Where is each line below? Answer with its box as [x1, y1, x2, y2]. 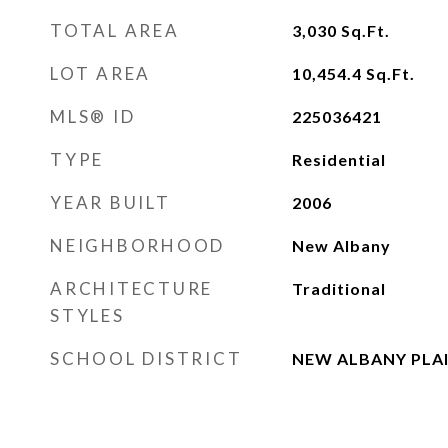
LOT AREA [50, 63, 151, 84]
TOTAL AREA [50, 20, 180, 41]
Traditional [291, 279, 386, 298]
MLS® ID [50, 106, 136, 127]
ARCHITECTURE [50, 278, 213, 299]
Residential [291, 150, 386, 169]
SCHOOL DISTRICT [50, 348, 243, 369]
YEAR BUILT [50, 192, 171, 213]
